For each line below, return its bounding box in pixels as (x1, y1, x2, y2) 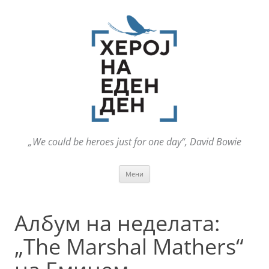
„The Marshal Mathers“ (14, 232, 244, 262)
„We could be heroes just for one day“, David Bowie (28, 135, 241, 149)
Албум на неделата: (14, 208, 220, 238)
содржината (150, 180, 200, 192)
